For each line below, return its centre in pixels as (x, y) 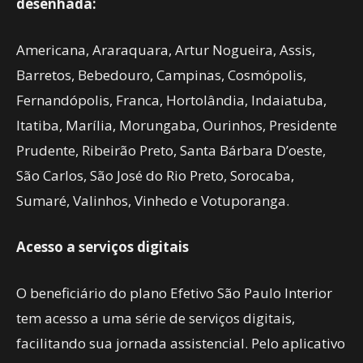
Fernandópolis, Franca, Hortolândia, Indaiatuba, (171, 100)
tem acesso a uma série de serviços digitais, (156, 318)
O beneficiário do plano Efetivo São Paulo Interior (174, 293)
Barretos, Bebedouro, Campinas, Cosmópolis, (161, 75)
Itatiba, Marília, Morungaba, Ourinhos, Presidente (177, 125)
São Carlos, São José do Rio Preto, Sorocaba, (155, 175)
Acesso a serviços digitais (102, 247)
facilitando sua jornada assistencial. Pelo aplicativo (181, 343)
